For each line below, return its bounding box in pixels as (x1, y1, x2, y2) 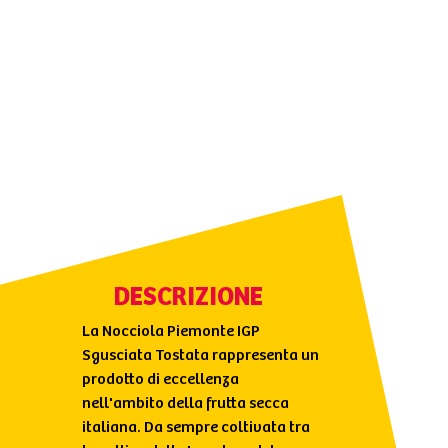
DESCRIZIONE (114, 283, 264, 312)
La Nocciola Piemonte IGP (81, 323, 260, 340)
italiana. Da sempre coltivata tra (81, 419, 310, 436)
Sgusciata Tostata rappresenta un (81, 347, 319, 364)
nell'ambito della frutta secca (81, 395, 289, 412)
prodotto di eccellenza (81, 371, 239, 388)
